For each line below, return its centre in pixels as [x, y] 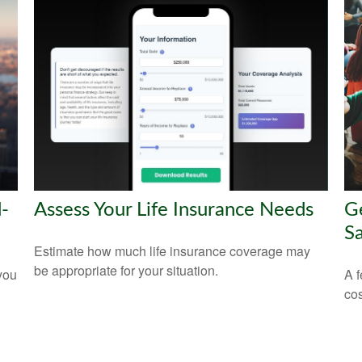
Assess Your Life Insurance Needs [174, 210]
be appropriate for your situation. [126, 270]
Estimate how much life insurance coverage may [173, 250]
